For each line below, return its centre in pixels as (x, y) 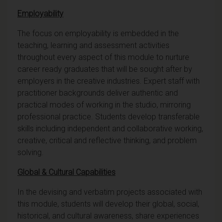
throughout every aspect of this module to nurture (103, 57)
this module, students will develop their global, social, (108, 204)
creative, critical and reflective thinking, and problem (107, 140)
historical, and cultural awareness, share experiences (108, 216)
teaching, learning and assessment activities (93, 45)
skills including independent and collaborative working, (110, 128)
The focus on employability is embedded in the (98, 33)
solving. (30, 152)
